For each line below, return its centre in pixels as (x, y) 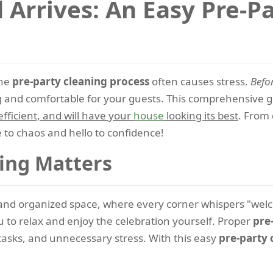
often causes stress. (200, 81)
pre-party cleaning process (81, 81)
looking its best (201, 115)
